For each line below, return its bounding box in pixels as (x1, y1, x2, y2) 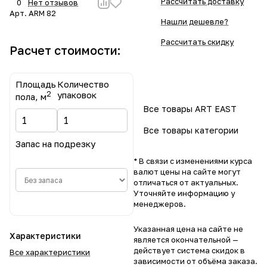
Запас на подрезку (15, 138, 95, 149)
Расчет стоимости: (10, 43, 121, 57)
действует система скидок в (133, 246, 245, 255)
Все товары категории (143, 125, 238, 135)
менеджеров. (133, 199, 186, 209)
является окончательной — (133, 235, 238, 244)
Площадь (15, 79, 56, 89)
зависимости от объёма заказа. (133, 256, 257, 266)
